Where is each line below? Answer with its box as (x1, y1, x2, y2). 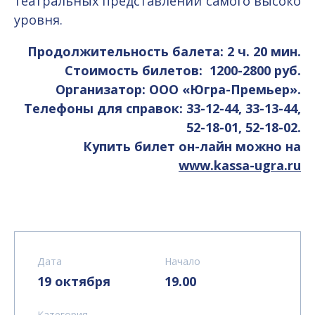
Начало (165, 254, 200, 268)
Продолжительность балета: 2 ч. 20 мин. (27, 42, 301, 60)
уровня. (14, 11, 63, 28)
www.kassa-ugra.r (179, 156, 293, 174)
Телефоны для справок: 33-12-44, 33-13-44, (24, 99, 301, 117)
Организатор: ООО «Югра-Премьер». (56, 80, 301, 98)
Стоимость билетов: (65, 61, 202, 79)
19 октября (37, 272, 110, 290)
